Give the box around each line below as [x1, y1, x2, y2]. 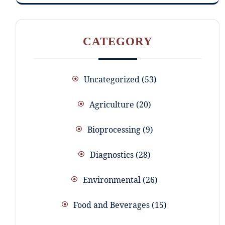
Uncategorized [83, 74, 140, 85]
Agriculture [89, 99, 134, 110]
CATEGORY [82, 35, 153, 48]
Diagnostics [89, 149, 134, 161]
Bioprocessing [87, 124, 141, 136]
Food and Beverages [73, 199, 150, 211]
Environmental [82, 174, 141, 186]
